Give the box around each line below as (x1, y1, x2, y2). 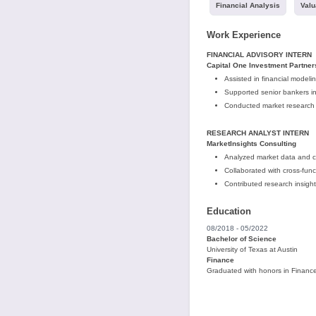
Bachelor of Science (206, 235, 276, 243)
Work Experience (206, 30, 281, 40)
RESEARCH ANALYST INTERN (206, 129, 309, 137)
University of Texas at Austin (206, 245, 298, 253)
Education (206, 206, 251, 217)
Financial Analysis (215, 1, 280, 9)
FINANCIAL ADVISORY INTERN (206, 51, 312, 59)
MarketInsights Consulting (206, 140, 296, 147)
